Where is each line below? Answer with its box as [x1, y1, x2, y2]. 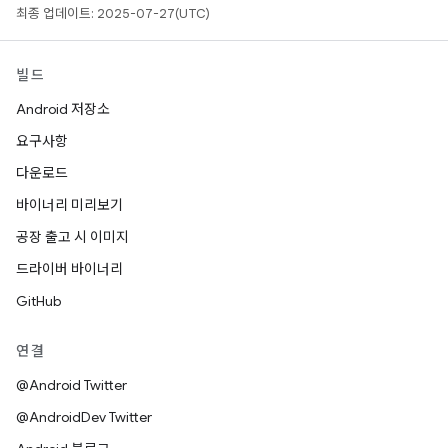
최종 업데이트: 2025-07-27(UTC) [16, 5, 210, 22]
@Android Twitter [16, 376, 127, 394]
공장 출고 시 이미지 [16, 228, 129, 246]
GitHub [16, 292, 61, 310]
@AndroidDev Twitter [16, 408, 152, 426]
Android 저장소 [16, 100, 110, 118]
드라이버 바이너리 [16, 260, 123, 278]
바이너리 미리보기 [16, 196, 123, 214]
